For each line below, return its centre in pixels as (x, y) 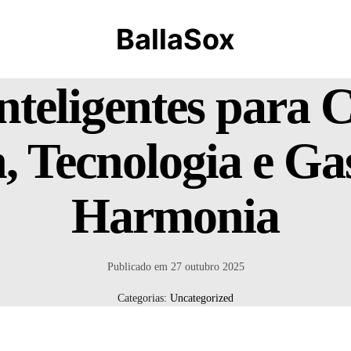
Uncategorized (202, 298)
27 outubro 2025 (207, 267)
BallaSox (175, 39)
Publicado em (139, 267)
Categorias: (144, 298)
